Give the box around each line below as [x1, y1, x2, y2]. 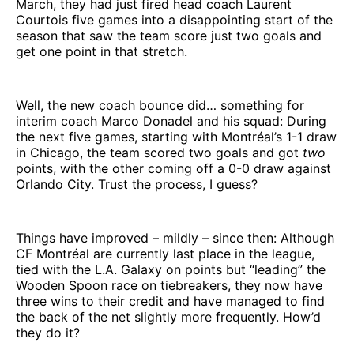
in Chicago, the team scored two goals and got [16, 145, 303, 161]
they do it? [16, 325, 80, 341]
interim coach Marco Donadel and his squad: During [16, 113, 326, 130]
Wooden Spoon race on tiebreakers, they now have [16, 277, 322, 294]
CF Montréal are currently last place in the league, [16, 246, 314, 262]
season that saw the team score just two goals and [16, 28, 322, 44]
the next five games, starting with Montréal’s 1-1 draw [16, 129, 337, 145]
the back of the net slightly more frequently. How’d [16, 309, 321, 326]
